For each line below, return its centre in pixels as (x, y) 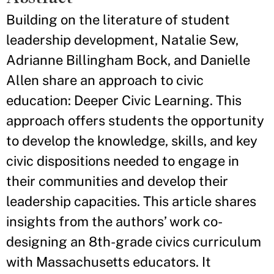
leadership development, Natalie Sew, (122, 40)
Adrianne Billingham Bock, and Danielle (128, 60)
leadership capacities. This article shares (131, 201)
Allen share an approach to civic (105, 80)
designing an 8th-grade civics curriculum (134, 242)
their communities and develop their (117, 181)
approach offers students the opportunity (135, 120)
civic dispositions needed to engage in (123, 161)
